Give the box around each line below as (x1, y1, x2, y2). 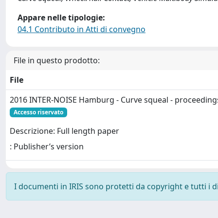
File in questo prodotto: (14, 55, 100, 66)
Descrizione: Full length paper (10, 126, 119, 137)
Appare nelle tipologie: (18, 12, 105, 23)
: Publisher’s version (10, 141, 84, 152)
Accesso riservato (13, 108, 63, 116)
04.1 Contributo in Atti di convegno (18, 24, 145, 35)
